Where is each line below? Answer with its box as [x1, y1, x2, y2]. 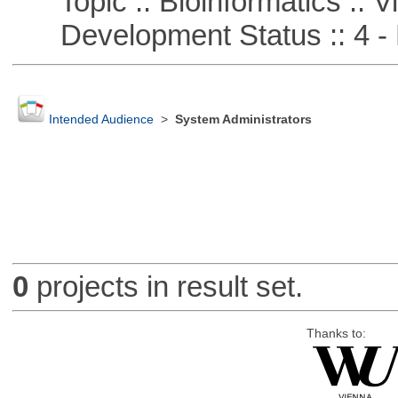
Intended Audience [48, 113, 154, 127]
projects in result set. [28, 270, 303, 304]
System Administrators [174, 113, 312, 127]
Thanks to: [306, 326, 366, 340]
